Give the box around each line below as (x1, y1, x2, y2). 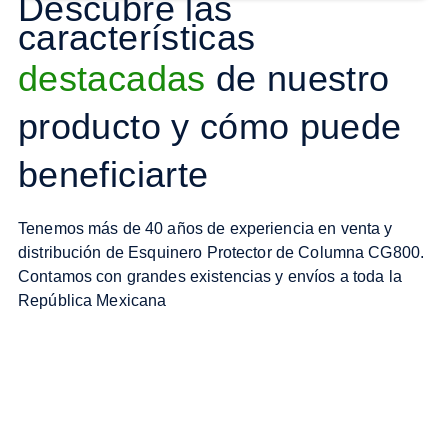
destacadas (18, 57, 206, 99)
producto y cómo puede (18, 105, 402, 147)
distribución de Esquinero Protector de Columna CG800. (18, 243, 425, 261)
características (18, 16, 256, 58)
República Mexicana (18, 291, 167, 309)
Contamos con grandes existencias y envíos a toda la (18, 267, 402, 285)
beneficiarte (18, 153, 209, 195)
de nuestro (205, 57, 390, 99)
